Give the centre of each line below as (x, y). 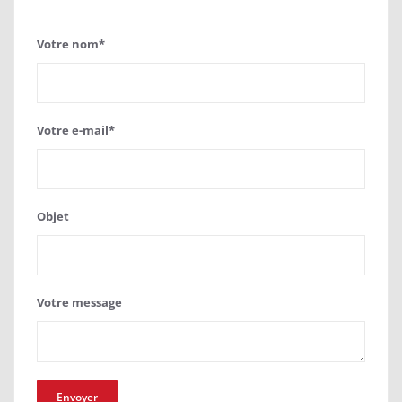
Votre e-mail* (76, 131)
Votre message (79, 303)
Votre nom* (71, 44)
